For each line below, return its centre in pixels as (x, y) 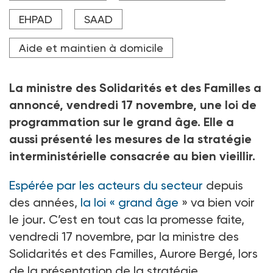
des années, (45, 203)
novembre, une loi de (196, 105)
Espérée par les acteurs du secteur (108, 186)
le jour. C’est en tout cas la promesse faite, (127, 220)
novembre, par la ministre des (157, 237)
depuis (225, 186)
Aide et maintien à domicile (91, 48)
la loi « (98, 203)
